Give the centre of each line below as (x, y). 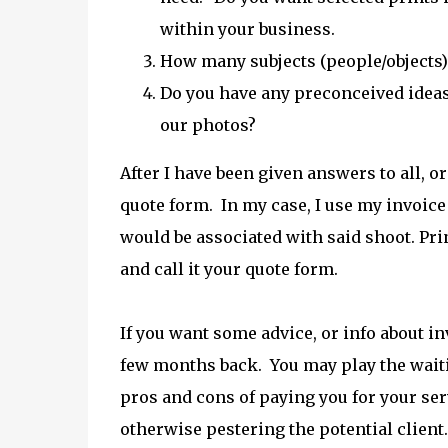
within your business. (249, 29)
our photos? (209, 125)
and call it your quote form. (234, 269)
